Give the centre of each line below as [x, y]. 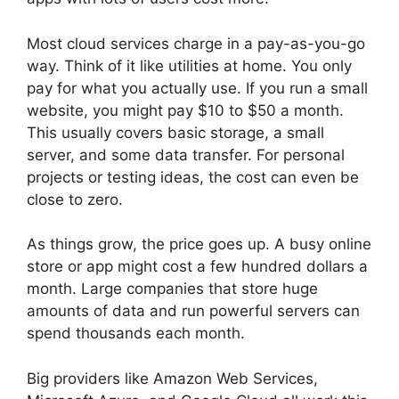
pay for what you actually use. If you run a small [197, 88]
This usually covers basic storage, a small [175, 132]
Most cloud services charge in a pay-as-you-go [196, 43]
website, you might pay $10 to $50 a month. [185, 110]
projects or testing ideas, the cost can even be [193, 177]
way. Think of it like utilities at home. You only [189, 65]
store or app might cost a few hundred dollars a [197, 266]
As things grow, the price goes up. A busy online [199, 244]
